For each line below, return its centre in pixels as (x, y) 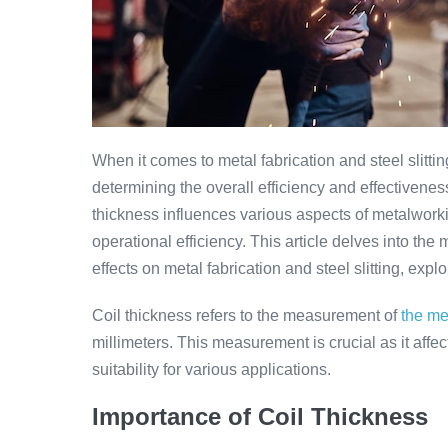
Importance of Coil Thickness (260, 416)
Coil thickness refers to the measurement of (246, 315)
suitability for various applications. (211, 369)
